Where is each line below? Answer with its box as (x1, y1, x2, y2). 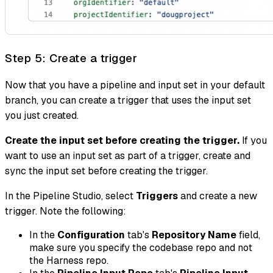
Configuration (57, 228, 125, 241)
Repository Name (152, 228, 236, 241)
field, (236, 228, 260, 241)
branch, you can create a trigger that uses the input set (5, 93, 251, 107)
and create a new (178, 189, 257, 202)
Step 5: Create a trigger (5, 51, 137, 66)
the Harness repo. (29, 253, 108, 267)
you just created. (5, 108, 79, 122)
